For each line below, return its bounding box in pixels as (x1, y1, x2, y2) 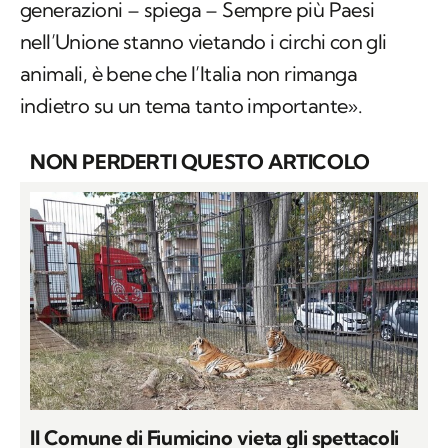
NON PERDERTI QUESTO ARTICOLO (30, 149, 370, 175)
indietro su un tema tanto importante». (20, 93, 363, 119)
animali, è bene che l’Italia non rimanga (20, 61, 357, 87)
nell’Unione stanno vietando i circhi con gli (20, 29, 387, 55)
